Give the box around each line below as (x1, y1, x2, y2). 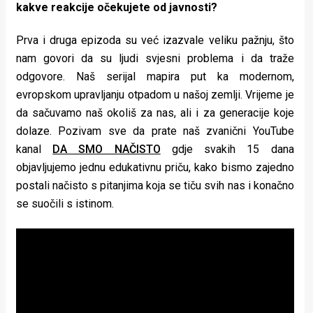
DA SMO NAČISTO (52, 143, 161, 156)
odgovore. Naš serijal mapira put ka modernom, (16, 70, 294, 84)
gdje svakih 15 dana (160, 143, 294, 156)
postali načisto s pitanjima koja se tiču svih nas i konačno (16, 179, 294, 193)
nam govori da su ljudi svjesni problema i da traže (16, 52, 294, 66)
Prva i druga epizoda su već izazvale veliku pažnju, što (16, 34, 294, 48)
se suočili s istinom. (16, 197, 114, 211)
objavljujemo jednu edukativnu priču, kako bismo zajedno (16, 161, 294, 175)
